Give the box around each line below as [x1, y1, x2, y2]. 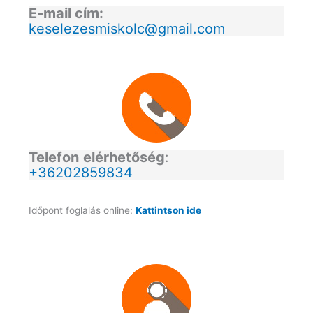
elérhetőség [82, 149, 165, 166]
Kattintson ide [135, 205, 201, 217]
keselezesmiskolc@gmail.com [28, 20, 225, 38]
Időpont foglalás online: [28, 205, 136, 217]
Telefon [28, 149, 79, 166]
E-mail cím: [28, 5, 103, 22]
